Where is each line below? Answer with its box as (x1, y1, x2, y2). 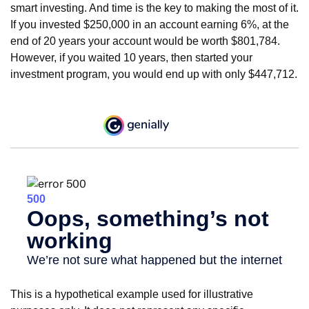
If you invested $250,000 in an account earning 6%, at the (10, 19, 289, 31)
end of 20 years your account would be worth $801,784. (10, 35, 280, 48)
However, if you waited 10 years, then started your (10, 52, 252, 64)
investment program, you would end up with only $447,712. (10, 68, 297, 81)
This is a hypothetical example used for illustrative (10, 288, 253, 301)
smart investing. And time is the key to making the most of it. (10, 2, 299, 14)
